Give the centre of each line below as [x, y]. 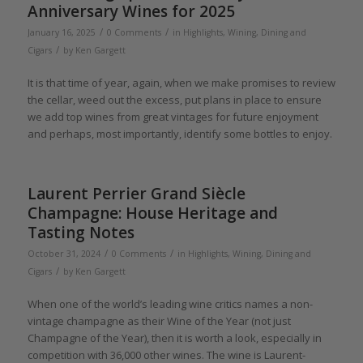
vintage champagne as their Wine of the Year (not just [159, 321]
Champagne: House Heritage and [152, 214]
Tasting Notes [81, 233]
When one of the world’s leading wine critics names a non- [170, 304]
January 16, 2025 [61, 33]
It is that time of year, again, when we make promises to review [181, 83]
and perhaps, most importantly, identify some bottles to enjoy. [179, 134]
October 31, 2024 [64, 254]
